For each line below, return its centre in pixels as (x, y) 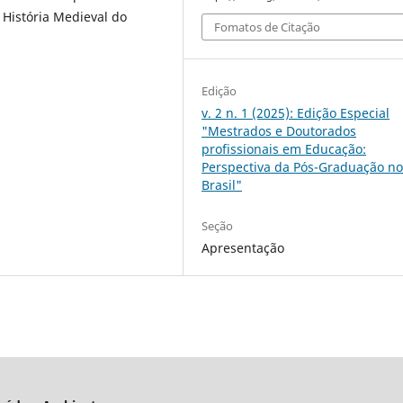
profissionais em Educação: (284, 149)
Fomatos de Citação (268, 27)
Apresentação (243, 248)
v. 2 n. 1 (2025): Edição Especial (296, 113)
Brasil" (222, 185)
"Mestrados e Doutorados (279, 131)
